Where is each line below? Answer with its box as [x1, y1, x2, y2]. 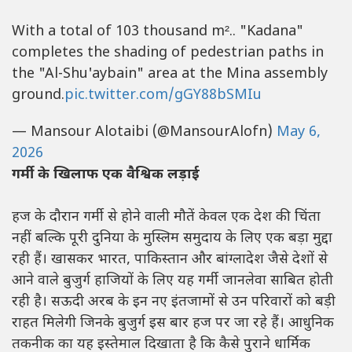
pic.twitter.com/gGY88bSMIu [64, 86, 262, 105]
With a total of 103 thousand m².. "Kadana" [12, 23, 303, 42]
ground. [12, 86, 64, 105]
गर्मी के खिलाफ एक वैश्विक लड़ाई [12, 166, 200, 185]
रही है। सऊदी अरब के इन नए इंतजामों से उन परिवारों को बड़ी [12, 293, 335, 312]
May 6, [277, 123, 321, 142]
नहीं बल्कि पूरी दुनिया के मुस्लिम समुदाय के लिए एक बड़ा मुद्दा [12, 229, 332, 248]
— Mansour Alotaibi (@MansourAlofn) [12, 123, 277, 142]
